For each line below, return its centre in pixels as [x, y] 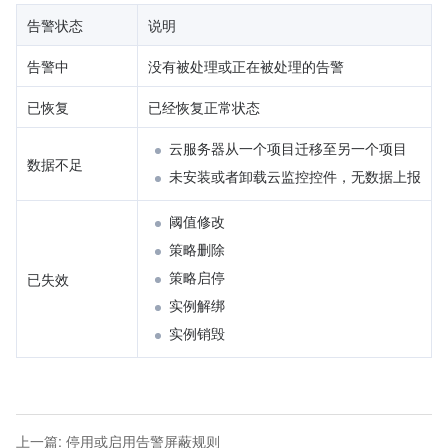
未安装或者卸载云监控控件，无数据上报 [295, 175]
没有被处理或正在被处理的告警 [246, 65]
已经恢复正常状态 [204, 106]
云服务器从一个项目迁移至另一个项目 [288, 147]
